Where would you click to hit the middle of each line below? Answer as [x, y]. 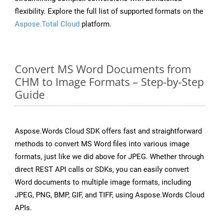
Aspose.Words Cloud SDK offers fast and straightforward [108, 131]
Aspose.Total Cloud [47, 24]
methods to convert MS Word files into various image [102, 144]
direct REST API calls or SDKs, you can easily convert [102, 170]
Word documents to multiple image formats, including [103, 182]
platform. [96, 24]
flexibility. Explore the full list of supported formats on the [109, 12]
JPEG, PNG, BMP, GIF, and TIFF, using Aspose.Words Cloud [110, 195]
